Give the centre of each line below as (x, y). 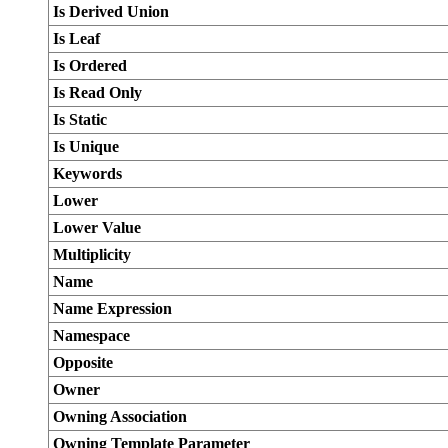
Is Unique (86, 146)
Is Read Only (97, 92)
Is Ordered (90, 65)
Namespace (91, 335)
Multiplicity (92, 254)
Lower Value (97, 227)
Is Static (80, 119)
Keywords (87, 173)
